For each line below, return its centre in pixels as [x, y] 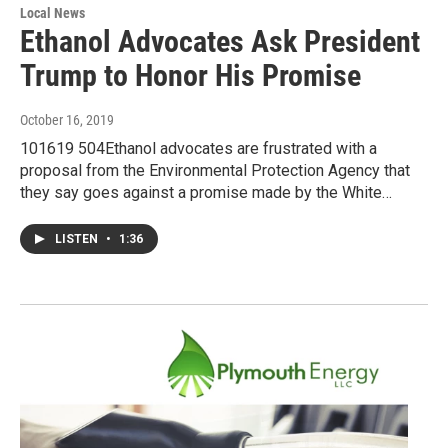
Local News [52, 13]
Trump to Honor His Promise [190, 76]
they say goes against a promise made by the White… [206, 193]
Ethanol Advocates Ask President [220, 42]
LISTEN [78, 239]
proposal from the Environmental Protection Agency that [215, 171]
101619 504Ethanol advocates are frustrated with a [198, 149]
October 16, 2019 [67, 120]
